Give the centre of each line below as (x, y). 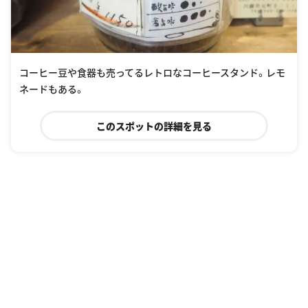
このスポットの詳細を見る (154, 126)
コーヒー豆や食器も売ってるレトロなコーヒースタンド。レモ (152, 73)
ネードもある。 (52, 89)
